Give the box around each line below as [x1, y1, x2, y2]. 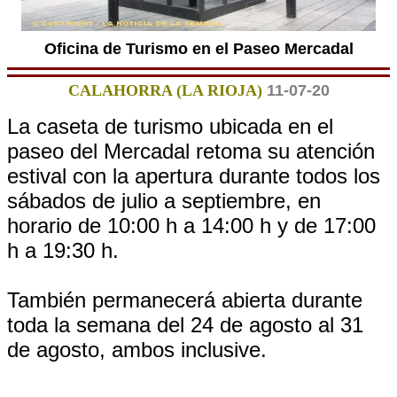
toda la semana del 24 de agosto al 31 [7, 313, 363, 337]
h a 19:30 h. [7, 238, 119, 262]
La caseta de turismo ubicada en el [7, 114, 333, 138]
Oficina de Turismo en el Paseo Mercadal [43, 40, 354, 58]
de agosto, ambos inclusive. [7, 338, 267, 362]
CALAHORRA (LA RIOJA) [67, 82, 262, 99]
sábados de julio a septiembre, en [7, 189, 321, 213]
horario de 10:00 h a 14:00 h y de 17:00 [7, 214, 376, 237]
